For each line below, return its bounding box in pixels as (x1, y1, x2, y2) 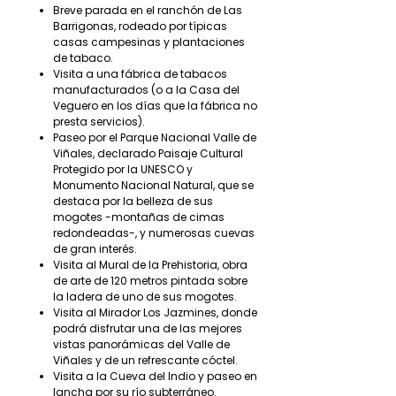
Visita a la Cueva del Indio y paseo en (53, 369, 257, 384)
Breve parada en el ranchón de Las (53, 3, 242, 18)
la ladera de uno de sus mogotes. (53, 289, 237, 304)
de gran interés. (53, 241, 137, 256)
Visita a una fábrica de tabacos (53, 66, 227, 81)
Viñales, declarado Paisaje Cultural (53, 146, 243, 161)
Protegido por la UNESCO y (53, 162, 193, 177)
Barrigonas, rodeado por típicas (53, 19, 227, 34)
